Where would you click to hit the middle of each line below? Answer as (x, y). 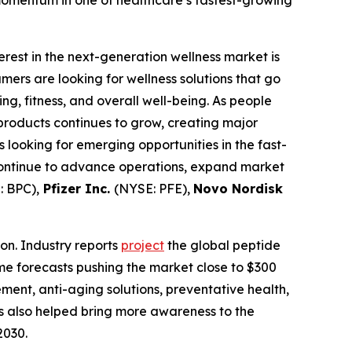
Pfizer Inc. (77, 189)
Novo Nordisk (238, 189)
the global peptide (222, 245)
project (143, 245)
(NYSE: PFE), (154, 189)
